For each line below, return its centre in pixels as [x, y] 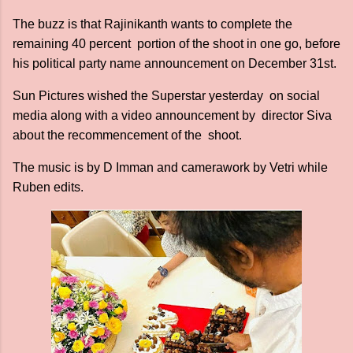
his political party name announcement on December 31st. [176, 63]
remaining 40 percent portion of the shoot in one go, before [176, 44]
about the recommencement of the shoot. [127, 135]
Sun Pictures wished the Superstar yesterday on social [166, 96]
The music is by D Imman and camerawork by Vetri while [170, 167]
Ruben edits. [48, 187]
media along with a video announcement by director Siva [172, 115]
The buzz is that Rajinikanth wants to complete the [152, 24]
